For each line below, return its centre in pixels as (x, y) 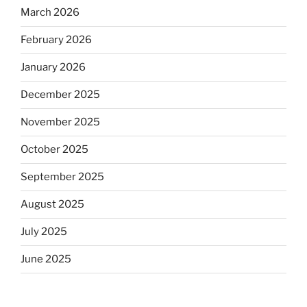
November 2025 (60, 122)
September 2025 (62, 177)
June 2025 (46, 259)
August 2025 (52, 205)
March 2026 (50, 13)
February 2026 (56, 40)
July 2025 (44, 232)
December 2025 (60, 95)
